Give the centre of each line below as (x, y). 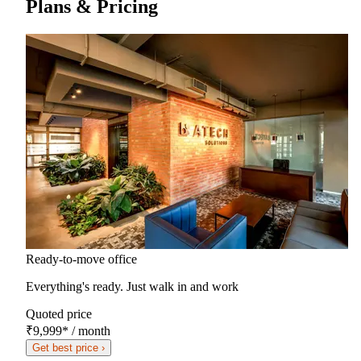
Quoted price (59, 313)
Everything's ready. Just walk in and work (132, 286)
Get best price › (68, 347)
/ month (89, 330)
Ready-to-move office (81, 259)
